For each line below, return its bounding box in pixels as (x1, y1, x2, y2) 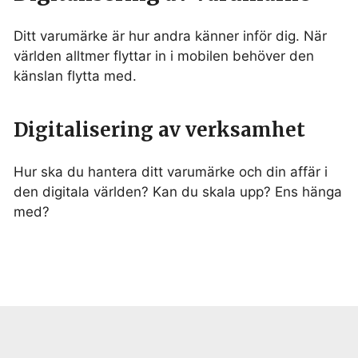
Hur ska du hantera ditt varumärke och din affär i (14, 164, 328, 181)
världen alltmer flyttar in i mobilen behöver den (14, 48, 314, 65)
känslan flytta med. (14, 68, 137, 85)
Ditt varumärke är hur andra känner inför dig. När (14, 28, 327, 45)
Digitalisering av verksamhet (14, 117, 305, 143)
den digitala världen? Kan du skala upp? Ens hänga (14, 184, 342, 201)
